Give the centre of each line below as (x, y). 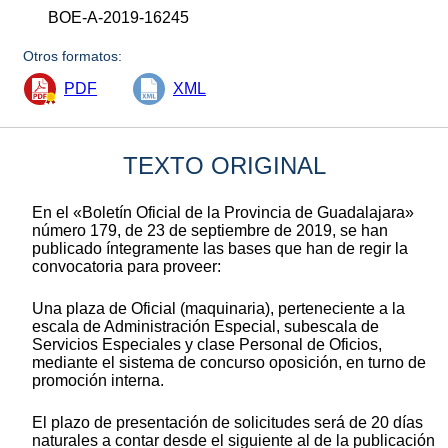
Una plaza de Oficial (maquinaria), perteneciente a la (218, 308)
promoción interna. (98, 380)
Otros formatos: (73, 55)
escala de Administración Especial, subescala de (205, 326)
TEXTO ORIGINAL (224, 165)
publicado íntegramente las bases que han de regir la (220, 248)
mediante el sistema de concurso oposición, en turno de (229, 362)
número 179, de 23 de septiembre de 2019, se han (210, 230)
